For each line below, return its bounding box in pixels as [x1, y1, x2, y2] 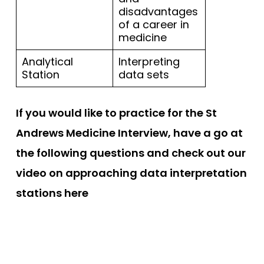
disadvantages [118, 4, 198, 19]
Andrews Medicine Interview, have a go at [16, 126, 243, 141]
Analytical [22, 54, 73, 70]
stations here [16, 186, 88, 201]
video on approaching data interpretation [16, 166, 247, 181]
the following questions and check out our [16, 146, 246, 161]
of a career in [118, 17, 189, 32]
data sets [118, 67, 169, 82]
